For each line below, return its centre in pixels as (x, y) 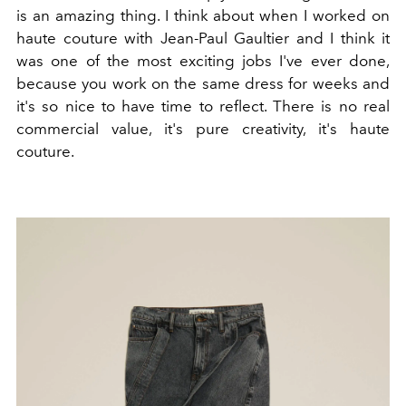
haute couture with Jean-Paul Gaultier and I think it (203, 39)
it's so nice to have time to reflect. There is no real (203, 106)
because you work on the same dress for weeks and (203, 84)
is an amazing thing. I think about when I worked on (203, 16)
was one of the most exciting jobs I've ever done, (203, 61)
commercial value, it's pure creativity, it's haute (203, 129)
